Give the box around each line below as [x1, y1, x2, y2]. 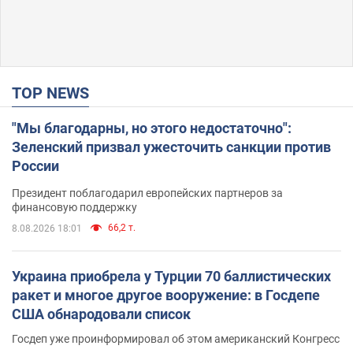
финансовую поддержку [12, 200, 137, 214]
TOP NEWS [21, 83, 89, 102]
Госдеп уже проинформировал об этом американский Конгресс [12, 332, 340, 345]
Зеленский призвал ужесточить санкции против [12, 138, 331, 155]
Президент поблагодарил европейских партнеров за [12, 186, 283, 199]
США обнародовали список [12, 305, 191, 322]
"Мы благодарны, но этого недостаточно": [12, 119, 292, 136]
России [12, 157, 59, 174]
